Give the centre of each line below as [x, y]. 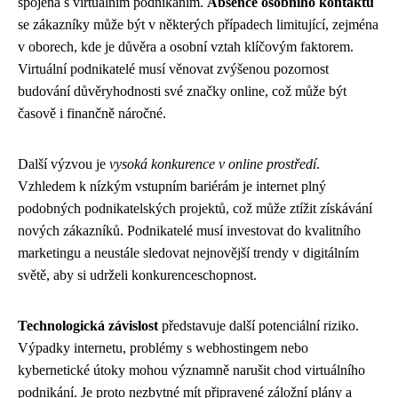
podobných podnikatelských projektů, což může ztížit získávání [195, 208]
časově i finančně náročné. [92, 113]
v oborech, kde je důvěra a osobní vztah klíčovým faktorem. [186, 47]
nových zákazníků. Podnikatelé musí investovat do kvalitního [189, 231]
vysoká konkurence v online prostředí [213, 164]
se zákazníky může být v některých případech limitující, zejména [198, 24]
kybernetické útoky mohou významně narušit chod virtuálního [191, 370]
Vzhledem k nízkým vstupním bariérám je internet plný [172, 186]
